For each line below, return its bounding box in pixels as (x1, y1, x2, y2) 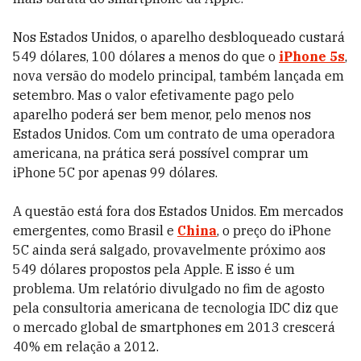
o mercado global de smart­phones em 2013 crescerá (13, 319, 335, 335)
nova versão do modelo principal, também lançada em (13, 68, 344, 84)
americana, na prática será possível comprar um (13, 145, 309, 161)
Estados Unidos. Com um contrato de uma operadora (13, 126, 335, 142)
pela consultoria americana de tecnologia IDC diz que (13, 300, 338, 316)
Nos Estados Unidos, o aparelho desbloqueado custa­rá (13, 29, 345, 45)
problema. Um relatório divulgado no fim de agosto (13, 280, 325, 297)
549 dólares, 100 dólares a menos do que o (13, 48, 279, 64)
